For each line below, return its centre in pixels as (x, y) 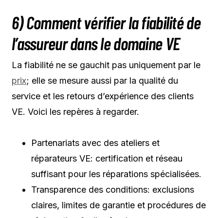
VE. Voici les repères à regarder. (75, 111)
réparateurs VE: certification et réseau (107, 158)
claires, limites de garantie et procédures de (118, 205)
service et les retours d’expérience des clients (103, 96)
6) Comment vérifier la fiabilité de (106, 22)
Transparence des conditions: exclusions (113, 189)
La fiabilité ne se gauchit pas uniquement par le (106, 65)
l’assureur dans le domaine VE (96, 43)
